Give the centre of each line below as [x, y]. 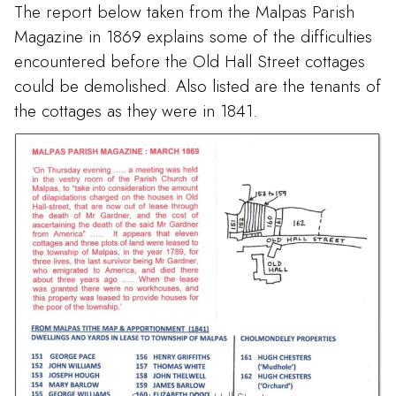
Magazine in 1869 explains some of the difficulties [193, 37]
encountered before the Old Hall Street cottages [190, 61]
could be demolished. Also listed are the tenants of [198, 86]
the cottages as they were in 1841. [136, 111]
